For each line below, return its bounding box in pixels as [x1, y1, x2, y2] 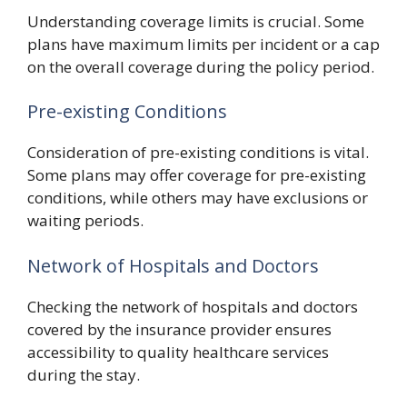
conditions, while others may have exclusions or [27, 187, 368, 208]
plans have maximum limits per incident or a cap [27, 33, 380, 55]
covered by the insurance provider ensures [27, 318, 332, 340]
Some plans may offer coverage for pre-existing [27, 164, 366, 185]
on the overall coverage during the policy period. [27, 55, 374, 77]
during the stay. [27, 363, 140, 385]
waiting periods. [27, 210, 144, 231]
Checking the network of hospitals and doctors [27, 295, 358, 317]
